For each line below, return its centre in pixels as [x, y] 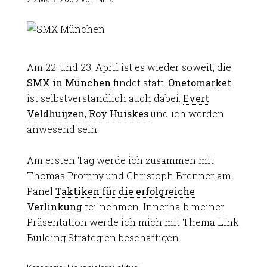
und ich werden [186, 114]
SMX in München [69, 83]
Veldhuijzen [55, 114]
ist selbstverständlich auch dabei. [105, 98]
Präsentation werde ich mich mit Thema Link [133, 222]
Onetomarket [199, 83]
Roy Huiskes [118, 114]
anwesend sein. [63, 129]
